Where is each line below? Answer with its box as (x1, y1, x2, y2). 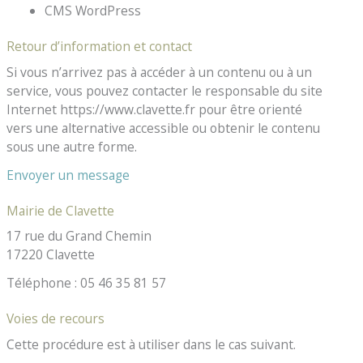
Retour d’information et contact (6, 37, 193, 56)
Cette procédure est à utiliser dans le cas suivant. (6, 335, 297, 353)
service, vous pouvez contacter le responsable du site (6, 81, 323, 100)
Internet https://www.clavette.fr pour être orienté (6, 100, 303, 118)
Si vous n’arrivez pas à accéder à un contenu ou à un (6, 62, 313, 81)
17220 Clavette (6, 246, 96, 264)
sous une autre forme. (6, 137, 138, 156)
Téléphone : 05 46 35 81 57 (6, 274, 167, 293)
